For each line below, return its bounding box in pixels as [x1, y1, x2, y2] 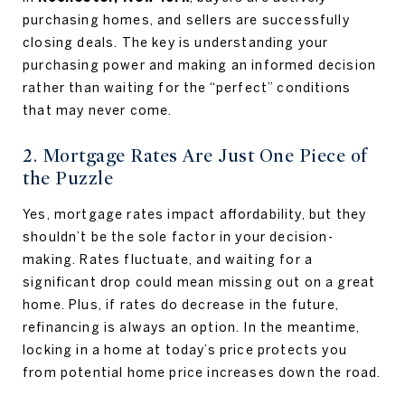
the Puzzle [23, 167, 113, 190]
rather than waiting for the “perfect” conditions [23, 80, 352, 95]
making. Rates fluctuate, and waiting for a [23, 252, 314, 267]
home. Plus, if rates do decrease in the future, [23, 297, 339, 312]
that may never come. [23, 103, 173, 118]
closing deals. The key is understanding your [23, 35, 329, 50]
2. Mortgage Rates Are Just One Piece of [23, 145, 367, 167]
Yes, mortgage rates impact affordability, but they [23, 207, 367, 221]
